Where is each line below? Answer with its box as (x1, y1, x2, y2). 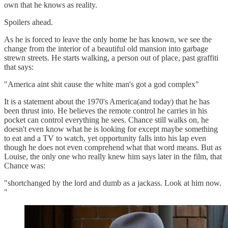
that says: (4, 62, 34, 71)
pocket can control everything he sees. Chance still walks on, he (4, 115, 209, 124)
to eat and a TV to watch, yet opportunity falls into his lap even (4, 133, 206, 142)
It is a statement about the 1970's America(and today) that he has (4, 97, 210, 106)
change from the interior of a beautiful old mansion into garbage (4, 44, 208, 53)
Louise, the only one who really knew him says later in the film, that (4, 152, 222, 161)
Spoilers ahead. (4, 17, 53, 26)
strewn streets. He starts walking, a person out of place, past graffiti (4, 53, 218, 62)
